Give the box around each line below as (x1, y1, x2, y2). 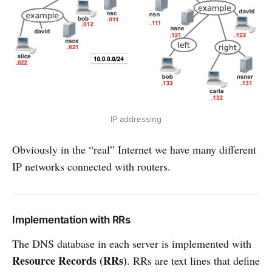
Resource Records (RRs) (12, 252, 127, 268)
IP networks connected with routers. (12, 158, 171, 174)
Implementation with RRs (12, 213, 131, 226)
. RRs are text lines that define (127, 253, 260, 268)
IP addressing (110, 114, 161, 124)
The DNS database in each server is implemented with (12, 236, 251, 251)
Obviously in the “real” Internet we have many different (12, 141, 256, 157)
